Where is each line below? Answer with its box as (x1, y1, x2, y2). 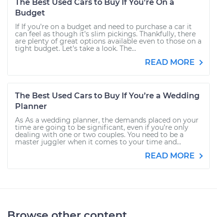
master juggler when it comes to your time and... (15, 138, 181, 146)
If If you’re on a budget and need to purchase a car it (15, 22, 192, 31)
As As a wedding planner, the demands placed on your (15, 116, 199, 124)
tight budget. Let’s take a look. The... (15, 44, 136, 53)
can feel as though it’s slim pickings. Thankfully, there (15, 30, 196, 38)
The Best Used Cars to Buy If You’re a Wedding (15, 91, 200, 100)
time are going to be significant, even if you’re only (15, 123, 188, 132)
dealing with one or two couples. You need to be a (15, 130, 184, 139)
